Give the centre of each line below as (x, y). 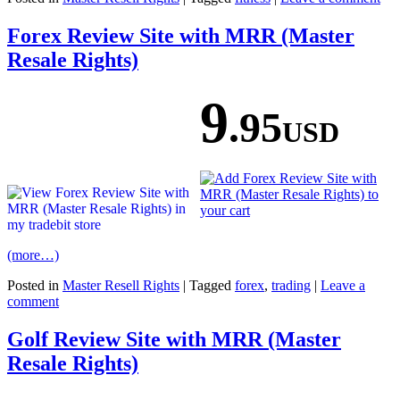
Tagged (210, 285)
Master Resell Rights (121, 285)
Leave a (343, 285)
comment (33, 301)
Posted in (33, 285)
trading (291, 285)
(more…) (33, 254)
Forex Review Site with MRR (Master (181, 35)
